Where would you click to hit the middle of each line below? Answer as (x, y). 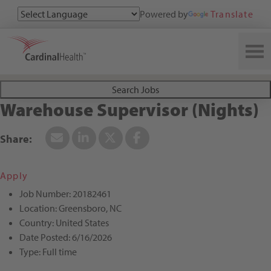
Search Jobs (135, 90)
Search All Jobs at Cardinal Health (104, 46)
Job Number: (46, 194)
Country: (38, 223)
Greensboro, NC (90, 208)
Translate (232, 14)
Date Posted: (46, 237)
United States (82, 223)
